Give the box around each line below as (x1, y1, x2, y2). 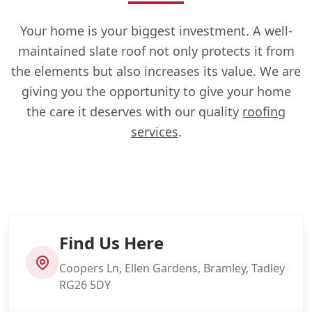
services (130, 123, 178, 140)
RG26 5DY (59, 276, 111, 292)
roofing (242, 102, 286, 120)
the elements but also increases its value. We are (11, 62, 301, 79)
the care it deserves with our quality (26, 102, 242, 120)
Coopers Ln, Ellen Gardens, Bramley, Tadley (59, 260, 285, 276)
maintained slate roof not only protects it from (17, 42, 295, 59)
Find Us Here (59, 231, 164, 254)
